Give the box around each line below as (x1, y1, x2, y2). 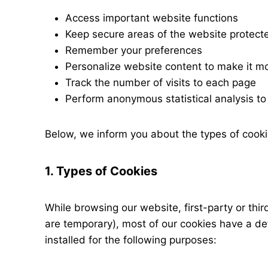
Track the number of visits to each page (65, 77, 256, 89)
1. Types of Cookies (45, 164, 157, 178)
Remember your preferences (65, 44, 202, 56)
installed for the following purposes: (45, 234, 217, 246)
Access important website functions (65, 12, 238, 24)
